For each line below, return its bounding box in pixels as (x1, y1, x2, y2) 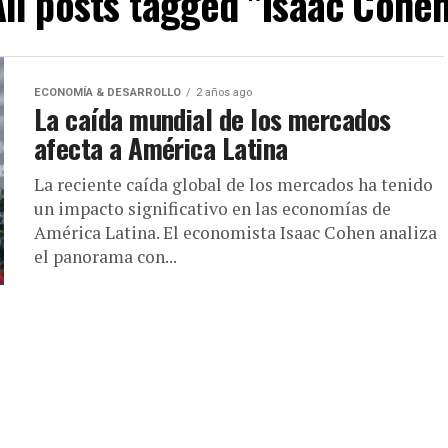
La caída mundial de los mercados (34, 99, 391, 139)
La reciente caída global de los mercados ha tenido (34, 173, 433, 196)
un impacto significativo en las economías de (34, 197, 391, 220)
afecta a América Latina (34, 128, 288, 168)
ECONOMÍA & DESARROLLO (34, 86, 181, 99)
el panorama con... (34, 245, 177, 268)
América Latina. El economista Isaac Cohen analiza (34, 221, 437, 244)
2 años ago (196, 86, 252, 99)
